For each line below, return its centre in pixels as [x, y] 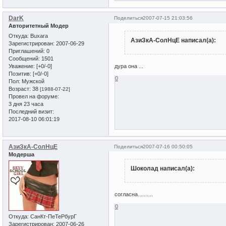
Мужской [32, 81]
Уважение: [22, 66]
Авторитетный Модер [39, 26]
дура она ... [129, 66]
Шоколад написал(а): [162, 169]
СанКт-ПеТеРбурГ [53, 216]
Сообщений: [24, 58]
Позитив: [20, 73]
